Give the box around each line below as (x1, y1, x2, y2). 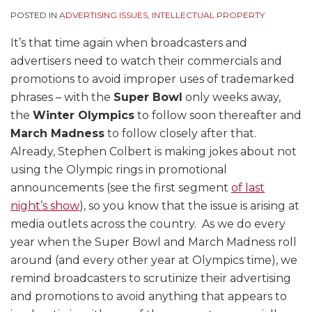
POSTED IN (10, 10, 59, 21)
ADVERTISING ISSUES (59, 10, 148, 21)
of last (231, 181, 265, 195)
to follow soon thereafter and (134, 109, 302, 123)
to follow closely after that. (104, 127, 259, 141)
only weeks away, (182, 91, 281, 104)
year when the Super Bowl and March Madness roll (10, 235, 297, 249)
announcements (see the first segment (10, 181, 231, 195)
